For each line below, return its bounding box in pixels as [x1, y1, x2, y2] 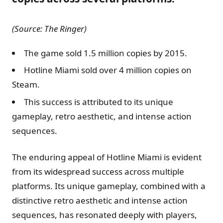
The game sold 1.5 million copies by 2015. [24, 47, 187, 59]
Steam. [12, 79, 40, 91]
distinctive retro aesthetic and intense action [12, 194, 188, 206]
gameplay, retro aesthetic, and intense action [12, 110, 192, 122]
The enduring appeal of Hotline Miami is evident [12, 151, 202, 163]
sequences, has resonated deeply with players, [12, 209, 197, 221]
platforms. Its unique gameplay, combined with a [12, 180, 206, 192]
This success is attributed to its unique [24, 96, 173, 108]
